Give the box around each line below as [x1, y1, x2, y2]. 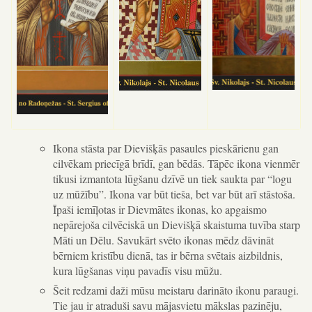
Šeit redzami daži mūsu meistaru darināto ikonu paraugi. [52, 282, 299, 297]
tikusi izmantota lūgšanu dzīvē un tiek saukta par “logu [52, 171, 292, 187]
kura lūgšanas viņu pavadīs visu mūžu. [52, 263, 222, 279]
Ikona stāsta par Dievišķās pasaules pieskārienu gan [52, 141, 279, 156]
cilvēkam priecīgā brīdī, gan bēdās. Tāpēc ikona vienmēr [52, 156, 299, 171]
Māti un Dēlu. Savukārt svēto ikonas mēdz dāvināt [52, 233, 274, 248]
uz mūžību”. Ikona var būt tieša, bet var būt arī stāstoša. [52, 187, 295, 202]
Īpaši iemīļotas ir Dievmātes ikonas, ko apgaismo [52, 202, 267, 217]
